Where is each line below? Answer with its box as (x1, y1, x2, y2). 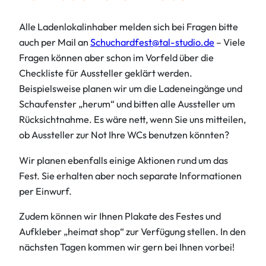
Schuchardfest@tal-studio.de (90, 36, 214, 49)
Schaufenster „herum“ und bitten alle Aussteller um (19, 98, 235, 110)
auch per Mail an (19, 36, 90, 49)
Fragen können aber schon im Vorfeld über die (19, 52, 214, 64)
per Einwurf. (19, 185, 72, 197)
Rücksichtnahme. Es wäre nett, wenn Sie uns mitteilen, (19, 113, 246, 126)
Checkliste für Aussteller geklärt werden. (19, 67, 192, 80)
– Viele (214, 36, 245, 49)
